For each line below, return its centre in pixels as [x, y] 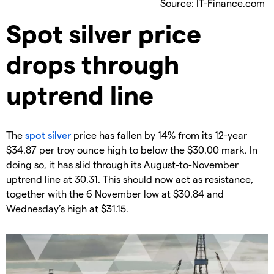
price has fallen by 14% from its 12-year [159, 135]
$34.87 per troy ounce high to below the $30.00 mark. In [132, 150]
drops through [93, 64]
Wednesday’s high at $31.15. [67, 209]
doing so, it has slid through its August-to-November [122, 165]
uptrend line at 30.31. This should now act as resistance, [130, 179]
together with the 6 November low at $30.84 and [115, 194]
